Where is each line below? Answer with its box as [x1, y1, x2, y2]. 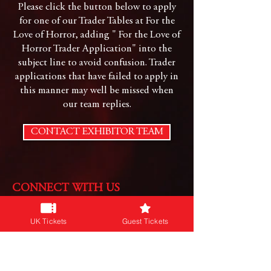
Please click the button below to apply [18, 2, 176, 13]
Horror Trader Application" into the [22, 44, 172, 54]
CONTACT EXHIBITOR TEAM [30, 127, 163, 137]
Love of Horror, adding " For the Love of [13, 30, 180, 41]
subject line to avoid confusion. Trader [18, 58, 175, 68]
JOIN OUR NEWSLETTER [12, 238, 128, 249]
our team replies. [62, 100, 131, 110]
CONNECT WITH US [12, 183, 120, 194]
